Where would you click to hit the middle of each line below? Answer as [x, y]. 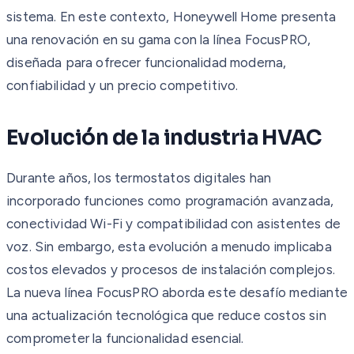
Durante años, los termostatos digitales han [139, 177]
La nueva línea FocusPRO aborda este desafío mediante [177, 292]
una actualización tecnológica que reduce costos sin [166, 315]
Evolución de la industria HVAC [164, 137]
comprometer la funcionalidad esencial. [125, 338]
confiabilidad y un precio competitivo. [122, 85]
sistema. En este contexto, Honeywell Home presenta [171, 16]
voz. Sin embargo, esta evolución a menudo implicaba [169, 246]
